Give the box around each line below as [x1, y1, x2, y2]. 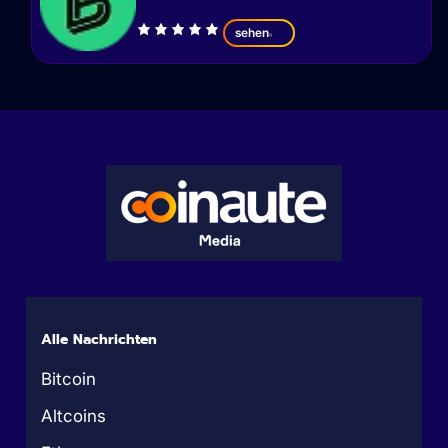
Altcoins [41, 406, 107, 427]
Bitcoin [41, 369, 97, 390]
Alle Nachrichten [41, 329, 158, 351]
